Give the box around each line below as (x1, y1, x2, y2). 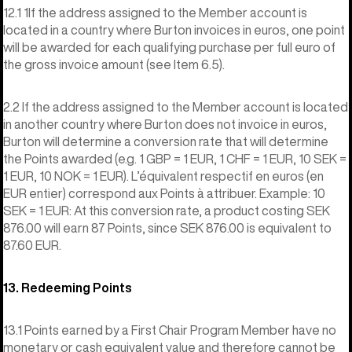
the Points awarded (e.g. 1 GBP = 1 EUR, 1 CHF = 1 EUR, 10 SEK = (3, 152, 346, 165)
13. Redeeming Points (3, 280, 132, 294)
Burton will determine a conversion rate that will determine (3, 134, 328, 148)
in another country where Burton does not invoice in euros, (3, 117, 327, 130)
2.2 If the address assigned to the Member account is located (3, 100, 348, 113)
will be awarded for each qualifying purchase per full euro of (3, 40, 335, 53)
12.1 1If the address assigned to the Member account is (3, 5, 307, 19)
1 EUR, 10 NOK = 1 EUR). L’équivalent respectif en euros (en (3, 169, 324, 182)
